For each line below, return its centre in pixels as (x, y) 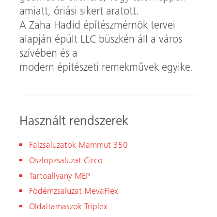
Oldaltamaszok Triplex (68, 207)
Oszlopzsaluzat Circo (66, 162)
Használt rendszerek (74, 123)
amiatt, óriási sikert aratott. (79, 12)
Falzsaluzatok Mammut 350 (80, 146)
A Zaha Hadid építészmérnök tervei (97, 26)
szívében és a (48, 54)
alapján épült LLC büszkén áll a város (101, 40)
